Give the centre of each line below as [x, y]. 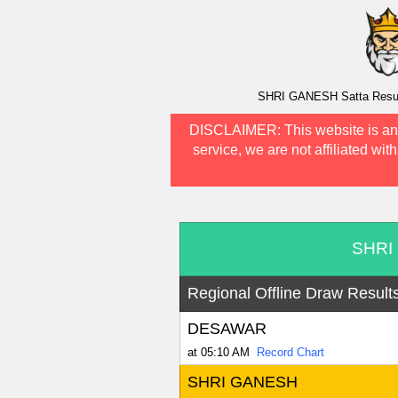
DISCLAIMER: [236, 131]
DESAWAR [227, 329]
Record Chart [290, 353]
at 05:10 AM [218, 353]
